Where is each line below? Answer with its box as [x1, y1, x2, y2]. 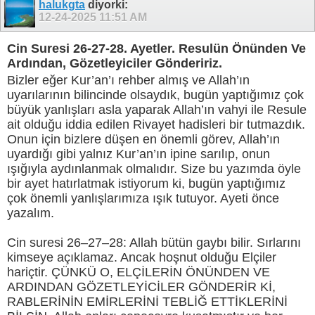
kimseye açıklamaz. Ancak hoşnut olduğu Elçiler [7, 250, 276, 265]
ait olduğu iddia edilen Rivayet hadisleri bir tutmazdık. [7, 117, 305, 132]
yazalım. [7, 206, 54, 221]
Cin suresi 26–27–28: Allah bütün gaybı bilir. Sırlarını [7, 236, 301, 250]
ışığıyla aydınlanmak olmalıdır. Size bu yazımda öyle [7, 162, 301, 176]
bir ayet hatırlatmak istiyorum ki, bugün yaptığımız [7, 176, 285, 191]
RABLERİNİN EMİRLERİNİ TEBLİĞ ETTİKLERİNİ [7, 295, 288, 309]
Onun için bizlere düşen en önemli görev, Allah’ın [7, 132, 280, 147]
